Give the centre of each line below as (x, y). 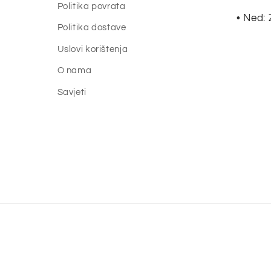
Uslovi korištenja (93, 49)
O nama (74, 71)
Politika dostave (92, 28)
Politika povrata (91, 6)
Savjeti (72, 92)
